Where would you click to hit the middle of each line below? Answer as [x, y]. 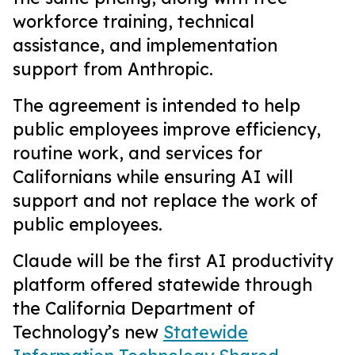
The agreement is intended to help [157, 105]
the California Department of [134, 308]
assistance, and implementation [145, 45]
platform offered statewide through [162, 284]
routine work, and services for [137, 153]
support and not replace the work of [165, 200]
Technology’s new [88, 332]
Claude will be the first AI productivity [173, 261]
